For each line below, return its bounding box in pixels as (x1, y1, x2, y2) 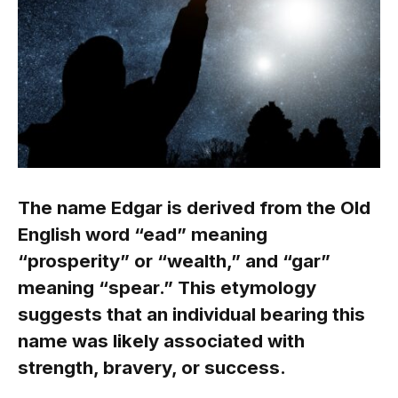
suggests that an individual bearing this (18, 302, 365, 325)
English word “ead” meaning (18, 222, 267, 245)
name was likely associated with (18, 329, 305, 352)
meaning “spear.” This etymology (18, 275, 316, 298)
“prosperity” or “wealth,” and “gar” (18, 249, 330, 272)
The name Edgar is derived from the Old (18, 195, 370, 219)
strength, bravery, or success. (18, 355, 286, 378)
